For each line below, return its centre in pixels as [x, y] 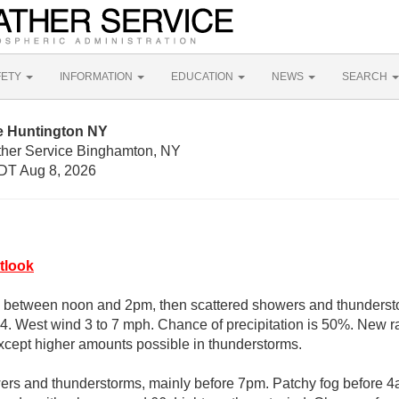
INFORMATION [98, 77]
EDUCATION [204, 77]
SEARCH [366, 77]
